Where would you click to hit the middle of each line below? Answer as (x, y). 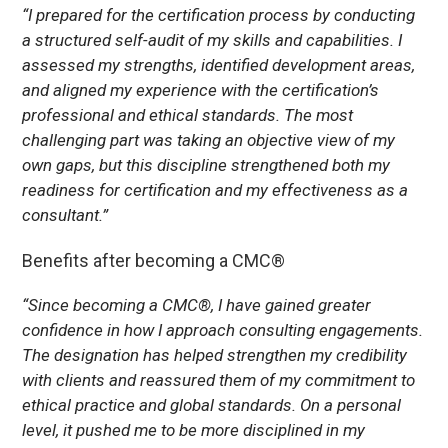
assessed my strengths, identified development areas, (219, 65)
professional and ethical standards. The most (188, 115)
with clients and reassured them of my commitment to (219, 380)
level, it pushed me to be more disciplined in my (194, 430)
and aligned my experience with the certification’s (201, 90)
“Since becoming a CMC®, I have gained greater (197, 305)
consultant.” (65, 215)
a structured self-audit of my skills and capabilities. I (212, 40)
